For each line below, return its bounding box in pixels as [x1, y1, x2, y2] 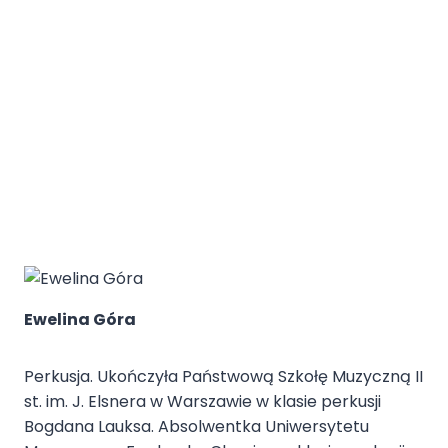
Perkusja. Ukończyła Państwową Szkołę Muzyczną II [24, 365, 423, 389]
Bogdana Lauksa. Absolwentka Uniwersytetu [24, 415, 369, 439]
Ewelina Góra [24, 308, 136, 332]
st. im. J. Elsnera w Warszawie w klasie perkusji [24, 390, 381, 414]
